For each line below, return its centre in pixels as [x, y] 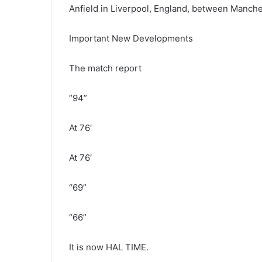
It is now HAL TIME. [109, 247]
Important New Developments [131, 38]
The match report [105, 68]
